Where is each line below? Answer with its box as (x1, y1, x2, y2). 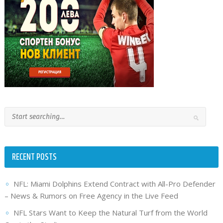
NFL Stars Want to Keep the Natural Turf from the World (13, 207, 208, 218)
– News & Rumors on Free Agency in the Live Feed (4, 190, 178, 201)
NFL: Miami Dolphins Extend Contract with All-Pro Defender (13, 178, 216, 189)
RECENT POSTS (11, 150, 57, 164)
